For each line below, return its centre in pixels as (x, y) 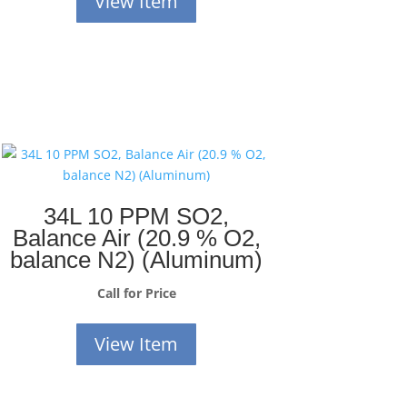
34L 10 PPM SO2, (137, 216)
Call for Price (136, 293)
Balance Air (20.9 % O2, (136, 238)
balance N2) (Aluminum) (137, 259)
